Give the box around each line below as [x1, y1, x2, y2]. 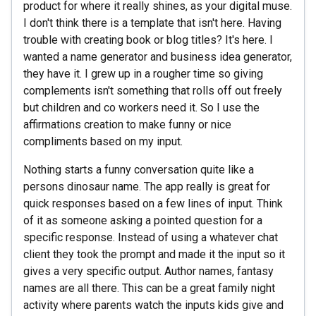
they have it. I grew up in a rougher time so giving [23, 66, 263, 80]
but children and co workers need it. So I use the [23, 100, 260, 114]
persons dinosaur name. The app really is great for [23, 179, 270, 193]
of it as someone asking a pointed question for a [23, 213, 262, 227]
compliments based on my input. [23, 134, 183, 148]
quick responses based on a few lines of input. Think [23, 196, 283, 210]
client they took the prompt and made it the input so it [23, 247, 285, 261]
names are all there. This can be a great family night [23, 281, 275, 295]
